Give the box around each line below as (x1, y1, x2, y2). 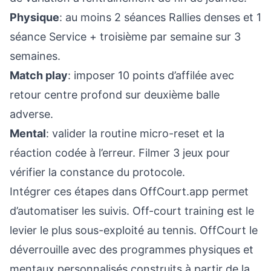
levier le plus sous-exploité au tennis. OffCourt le (10, 224, 258, 237)
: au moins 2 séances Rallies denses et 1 (59, 11, 261, 24)
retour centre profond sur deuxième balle (10, 88, 220, 101)
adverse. (10, 108, 53, 120)
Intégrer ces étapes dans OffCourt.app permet (10, 185, 249, 198)
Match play (10, 69, 68, 82)
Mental (10, 127, 46, 140)
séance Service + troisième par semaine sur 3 (10, 30, 241, 43)
